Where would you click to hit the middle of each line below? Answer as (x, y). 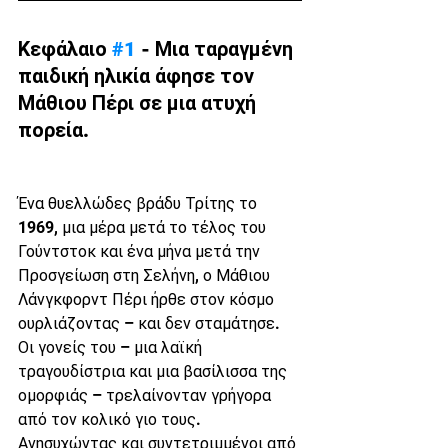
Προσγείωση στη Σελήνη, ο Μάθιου (146, 275)
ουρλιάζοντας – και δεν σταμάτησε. (149, 323)
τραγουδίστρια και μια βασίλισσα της (154, 371)
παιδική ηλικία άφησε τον (138, 76)
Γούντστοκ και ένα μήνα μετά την (141, 251)
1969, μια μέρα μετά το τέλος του (144, 227)
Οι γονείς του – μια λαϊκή (112, 347)
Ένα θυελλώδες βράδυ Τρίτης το (139, 203)
